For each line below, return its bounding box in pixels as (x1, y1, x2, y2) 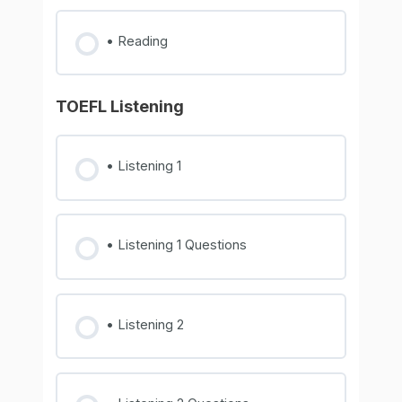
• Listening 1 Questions (105, 237, 247, 254)
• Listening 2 (105, 316, 184, 333)
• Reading (105, 32, 168, 49)
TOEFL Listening (56, 97, 185, 117)
